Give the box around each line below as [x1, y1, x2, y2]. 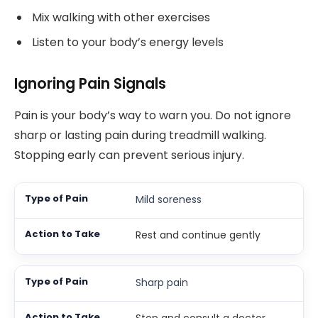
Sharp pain [135, 275, 188, 290]
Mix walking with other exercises [32, 9, 210, 26]
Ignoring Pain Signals [14, 73, 166, 94]
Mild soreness [135, 192, 202, 207]
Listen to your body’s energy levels [32, 34, 224, 51]
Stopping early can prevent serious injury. [14, 146, 244, 163]
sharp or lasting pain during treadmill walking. [14, 126, 266, 143]
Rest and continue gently [135, 228, 261, 243]
